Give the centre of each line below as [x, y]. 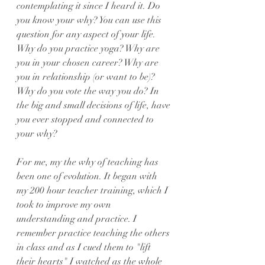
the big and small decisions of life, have [95, 105]
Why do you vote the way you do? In [89, 91]
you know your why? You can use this [90, 20]
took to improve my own [65, 205]
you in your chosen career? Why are [89, 63]
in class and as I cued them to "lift [85, 247]
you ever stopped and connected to [86, 119]
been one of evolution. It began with [88, 176]
